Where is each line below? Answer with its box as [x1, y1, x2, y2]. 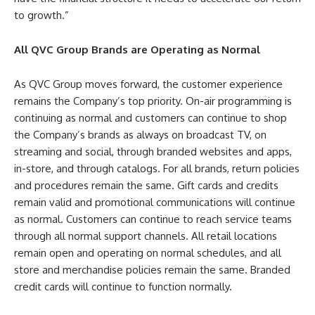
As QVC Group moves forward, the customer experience [14, 77, 283, 91]
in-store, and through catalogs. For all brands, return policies [14, 162, 300, 176]
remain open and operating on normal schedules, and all [14, 246, 281, 260]
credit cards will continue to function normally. [14, 280, 232, 294]
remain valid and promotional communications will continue [14, 195, 295, 210]
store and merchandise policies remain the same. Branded [14, 263, 290, 277]
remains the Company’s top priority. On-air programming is [14, 94, 292, 108]
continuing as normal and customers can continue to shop [14, 111, 287, 125]
